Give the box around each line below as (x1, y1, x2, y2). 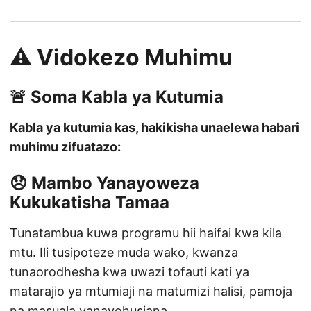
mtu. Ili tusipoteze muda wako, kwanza (10, 245, 238, 260)
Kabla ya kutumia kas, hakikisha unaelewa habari (10, 120, 299, 135)
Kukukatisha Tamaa (10, 192, 169, 213)
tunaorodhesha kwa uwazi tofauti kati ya (10, 264, 249, 280)
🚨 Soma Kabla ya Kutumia (10, 87, 224, 108)
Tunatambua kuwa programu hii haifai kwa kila (10, 226, 282, 241)
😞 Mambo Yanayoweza (10, 173, 199, 194)
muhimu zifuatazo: (10, 140, 121, 155)
